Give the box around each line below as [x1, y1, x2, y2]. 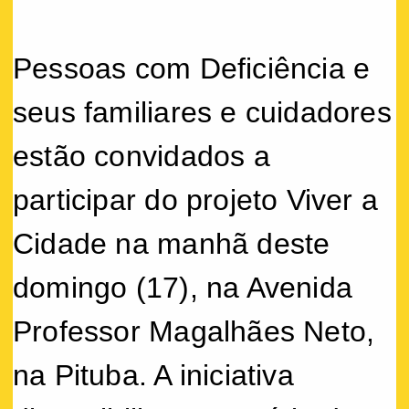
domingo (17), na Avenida [13, 270, 353, 304]
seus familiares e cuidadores [13, 95, 392, 129]
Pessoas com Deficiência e [13, 51, 371, 85]
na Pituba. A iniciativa [13, 358, 294, 392]
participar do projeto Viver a [13, 183, 379, 216]
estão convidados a [13, 139, 270, 173]
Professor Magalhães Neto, [13, 314, 375, 348]
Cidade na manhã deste [13, 226, 330, 260]
